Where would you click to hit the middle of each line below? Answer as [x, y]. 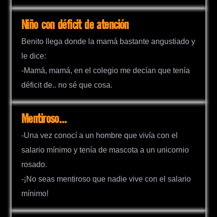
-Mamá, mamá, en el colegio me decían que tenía [106, 71]
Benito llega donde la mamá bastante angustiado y [108, 42]
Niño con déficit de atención [75, 25]
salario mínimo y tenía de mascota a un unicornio [105, 150]
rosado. [34, 165]
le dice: [34, 56]
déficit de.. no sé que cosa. [67, 85]
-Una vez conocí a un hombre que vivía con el [100, 136]
